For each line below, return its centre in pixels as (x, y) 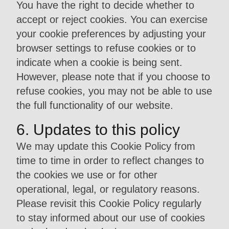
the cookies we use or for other (87, 175)
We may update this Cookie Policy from (106, 146)
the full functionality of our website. (95, 105)
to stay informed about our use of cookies (111, 218)
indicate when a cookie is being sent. (99, 62)
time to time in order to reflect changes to (110, 161)
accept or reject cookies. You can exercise (112, 19)
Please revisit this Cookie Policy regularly (109, 203)
